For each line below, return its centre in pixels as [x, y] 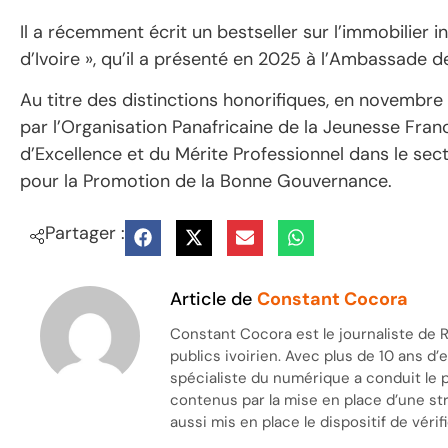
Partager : [85, 232]
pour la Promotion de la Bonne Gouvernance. [206, 181]
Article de [214, 298]
